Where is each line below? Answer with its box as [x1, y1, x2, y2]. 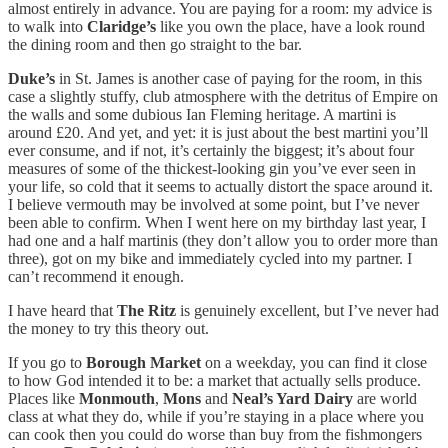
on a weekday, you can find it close [201, 353, 427, 371]
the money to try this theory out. [8, 319, 209, 337]
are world [353, 389, 417, 407]
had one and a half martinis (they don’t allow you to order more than [8, 231, 438, 249]
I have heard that [8, 301, 117, 319]
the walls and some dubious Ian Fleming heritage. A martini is [8, 105, 396, 123]
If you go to [8, 353, 86, 371]
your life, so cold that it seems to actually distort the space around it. [8, 177, 433, 195]
